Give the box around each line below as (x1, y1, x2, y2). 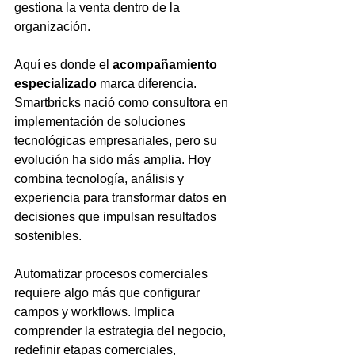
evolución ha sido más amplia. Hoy (14, 153, 214, 166)
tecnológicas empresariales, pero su (14, 134, 220, 147)
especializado (14, 77, 97, 90)
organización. (14, 20, 90, 33)
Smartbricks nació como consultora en (14, 96, 231, 109)
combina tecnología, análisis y (14, 172, 187, 185)
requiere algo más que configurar (14, 286, 203, 300)
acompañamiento (113, 58, 220, 71)
